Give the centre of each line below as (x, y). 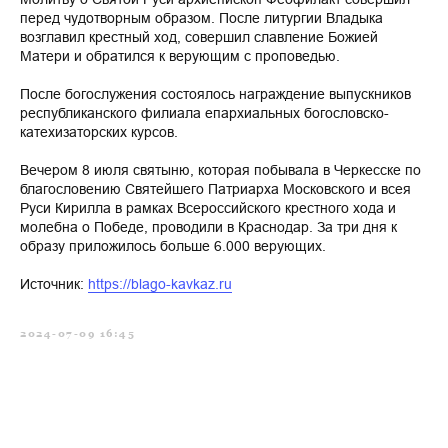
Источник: (54, 284)
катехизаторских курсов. (99, 132)
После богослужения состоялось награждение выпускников (215, 94)
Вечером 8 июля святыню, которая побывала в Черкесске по (220, 170)
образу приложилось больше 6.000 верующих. (173, 246)
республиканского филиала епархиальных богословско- (204, 113)
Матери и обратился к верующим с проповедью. (180, 56)
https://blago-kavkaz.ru (160, 284)
